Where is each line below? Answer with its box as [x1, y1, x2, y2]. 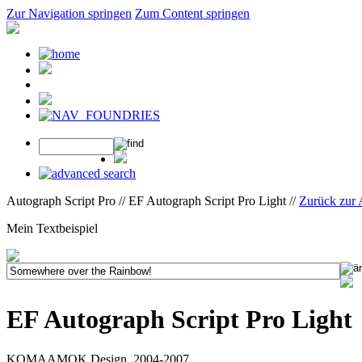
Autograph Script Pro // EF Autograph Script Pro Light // [6, 194, 299, 208]
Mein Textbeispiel [6, 221, 98, 235]
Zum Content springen [135, 6, 250, 20]
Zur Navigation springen [6, 6, 132, 20]
